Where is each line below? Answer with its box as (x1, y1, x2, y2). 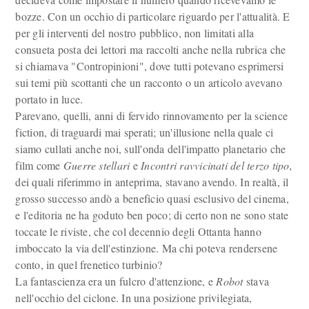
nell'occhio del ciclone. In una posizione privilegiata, (15, 290, 252, 305)
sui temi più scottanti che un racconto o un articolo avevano (15, 75, 282, 90)
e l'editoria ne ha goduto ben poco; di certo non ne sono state (15, 208, 289, 222)
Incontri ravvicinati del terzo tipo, (141, 158, 292, 172)
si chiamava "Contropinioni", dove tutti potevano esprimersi (15, 59, 284, 73)
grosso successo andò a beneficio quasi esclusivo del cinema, (15, 191, 289, 206)
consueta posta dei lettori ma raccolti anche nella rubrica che (15, 42, 286, 57)
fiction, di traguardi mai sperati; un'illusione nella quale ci (15, 125, 274, 139)
